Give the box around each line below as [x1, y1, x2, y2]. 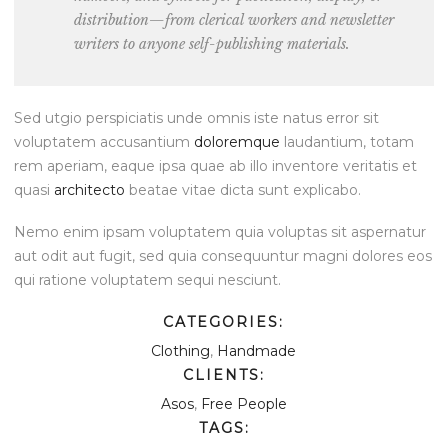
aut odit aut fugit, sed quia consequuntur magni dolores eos [14, 246, 432, 265]
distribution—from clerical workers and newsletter [74, 10, 394, 29]
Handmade [217, 342, 296, 361]
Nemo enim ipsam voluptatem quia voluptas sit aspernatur [14, 222, 426, 241]
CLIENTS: [182, 366, 265, 385]
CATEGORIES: [163, 313, 284, 332]
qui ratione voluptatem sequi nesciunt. [14, 270, 281, 289]
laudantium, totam [280, 132, 414, 151]
